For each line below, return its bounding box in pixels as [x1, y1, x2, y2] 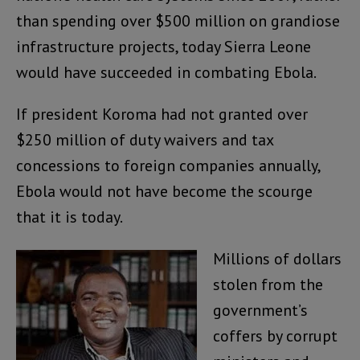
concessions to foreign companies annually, [16, 155, 320, 177]
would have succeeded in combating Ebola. [16, 62, 317, 84]
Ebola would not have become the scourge [16, 181, 313, 202]
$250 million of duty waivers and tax [16, 129, 273, 151]
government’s [213, 300, 308, 321]
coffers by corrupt [213, 325, 337, 347]
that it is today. [16, 207, 123, 228]
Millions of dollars [213, 248, 342, 270]
